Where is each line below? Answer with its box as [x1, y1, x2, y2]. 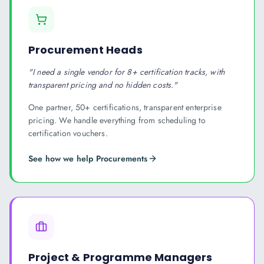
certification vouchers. [28, 127, 108, 139]
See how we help [28, 153, 96, 164]
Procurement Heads [28, 42, 143, 57]
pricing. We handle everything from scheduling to [28, 114, 206, 126]
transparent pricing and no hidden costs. [28, 79, 174, 91]
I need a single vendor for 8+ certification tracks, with [32, 66, 225, 78]
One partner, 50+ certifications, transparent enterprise [28, 101, 222, 113]
